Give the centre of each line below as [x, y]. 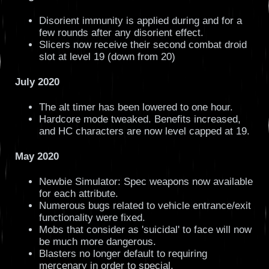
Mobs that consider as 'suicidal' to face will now [145, 230]
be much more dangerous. [97, 242]
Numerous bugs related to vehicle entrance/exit [145, 206]
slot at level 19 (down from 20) [107, 56]
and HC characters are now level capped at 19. [144, 131]
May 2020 [37, 157]
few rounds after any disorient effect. [121, 32]
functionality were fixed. [92, 218]
